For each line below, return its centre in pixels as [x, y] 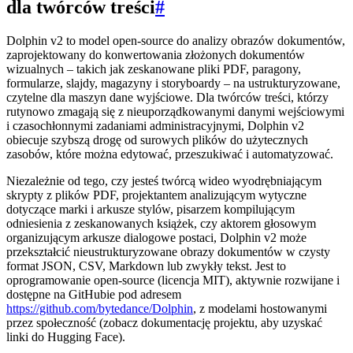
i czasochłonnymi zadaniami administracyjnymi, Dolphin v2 [155, 125]
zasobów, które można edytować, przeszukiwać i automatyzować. [170, 154]
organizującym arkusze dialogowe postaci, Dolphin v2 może [156, 237]
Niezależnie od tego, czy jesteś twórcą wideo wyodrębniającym [164, 180]
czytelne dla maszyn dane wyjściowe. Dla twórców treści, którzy [167, 97]
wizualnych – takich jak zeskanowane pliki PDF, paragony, [154, 69]
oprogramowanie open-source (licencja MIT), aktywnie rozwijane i [173, 280]
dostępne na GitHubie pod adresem [94, 294]
